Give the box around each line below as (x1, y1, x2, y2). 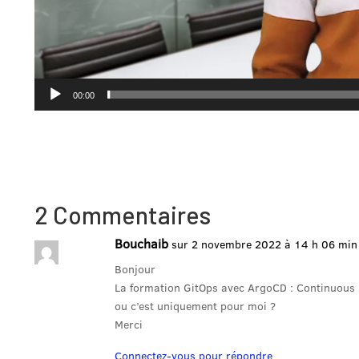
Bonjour (115, 261, 155, 278)
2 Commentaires (34, 200, 211, 230)
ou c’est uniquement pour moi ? (115, 298, 276, 315)
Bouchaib (115, 235, 168, 253)
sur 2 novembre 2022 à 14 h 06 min (171, 236, 357, 253)
